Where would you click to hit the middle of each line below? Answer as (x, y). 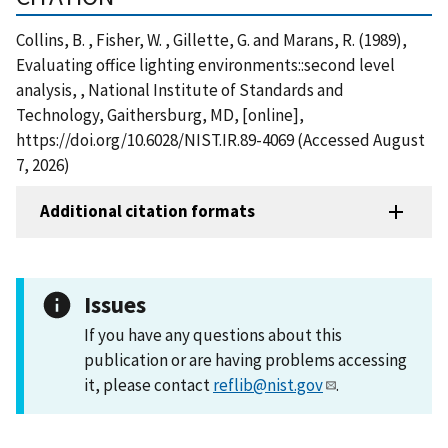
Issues (115, 304)
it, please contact (148, 384)
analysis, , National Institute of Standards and (180, 89)
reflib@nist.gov (268, 384)
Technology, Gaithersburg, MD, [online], (160, 114)
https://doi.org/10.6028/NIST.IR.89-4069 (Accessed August (220, 139)
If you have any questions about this (213, 334)
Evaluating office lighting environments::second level (205, 64)
